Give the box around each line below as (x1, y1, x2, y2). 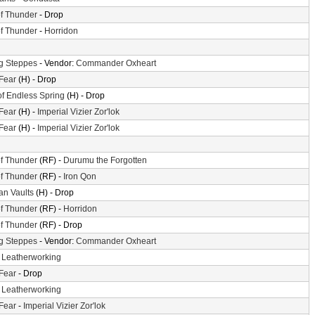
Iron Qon (63, 172, 96, 181)
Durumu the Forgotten (63, 155, 147, 165)
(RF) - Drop (37, 220, 82, 230)
